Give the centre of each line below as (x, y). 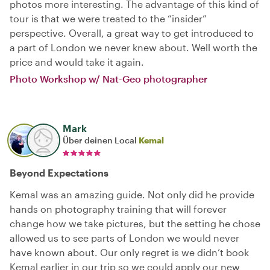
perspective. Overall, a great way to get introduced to (132, 33)
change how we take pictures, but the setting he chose (135, 223)
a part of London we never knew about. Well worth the (133, 47)
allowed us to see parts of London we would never (124, 238)
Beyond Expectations (59, 173)
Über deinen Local (101, 140)
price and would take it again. (77, 62)
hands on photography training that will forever (118, 209)
